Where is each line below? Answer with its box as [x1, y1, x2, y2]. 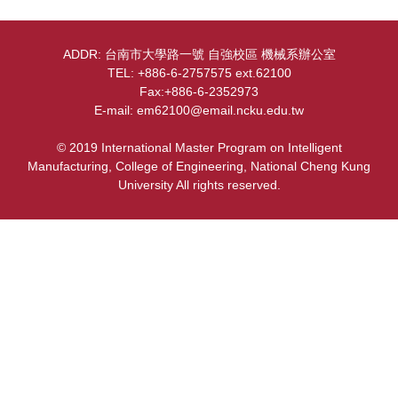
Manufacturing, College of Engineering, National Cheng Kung [28, 159, 370, 174]
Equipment [28, 134, 96, 150]
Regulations [28, 54, 104, 70]
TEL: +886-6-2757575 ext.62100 [107, 66, 291, 81]
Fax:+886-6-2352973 [139, 84, 259, 99]
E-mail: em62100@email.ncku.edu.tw [94, 103, 304, 118]
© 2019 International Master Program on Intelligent [56, 140, 342, 155]
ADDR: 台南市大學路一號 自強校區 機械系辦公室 [62, 47, 336, 62]
